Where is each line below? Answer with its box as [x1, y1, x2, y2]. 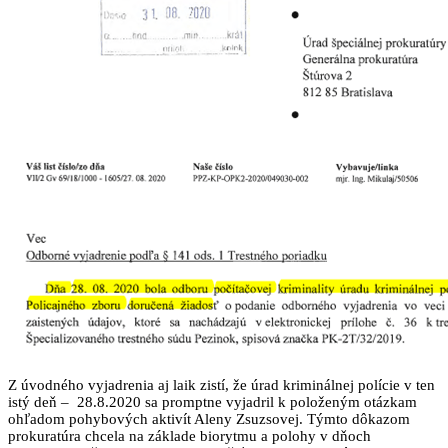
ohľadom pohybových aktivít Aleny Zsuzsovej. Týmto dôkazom [8, 410, 410, 427]
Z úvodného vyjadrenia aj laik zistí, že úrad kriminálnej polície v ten [8, 376, 435, 393]
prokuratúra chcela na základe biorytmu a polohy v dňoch [8, 427, 371, 444]
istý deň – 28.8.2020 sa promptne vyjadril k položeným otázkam [8, 393, 417, 410]
